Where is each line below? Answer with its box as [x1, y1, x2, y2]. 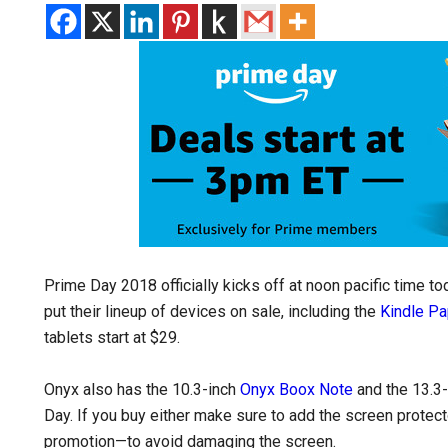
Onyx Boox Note [240, 380, 353, 399]
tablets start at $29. [44, 328, 180, 347]
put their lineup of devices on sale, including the [44, 302, 380, 321]
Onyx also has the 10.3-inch [44, 380, 240, 399]
